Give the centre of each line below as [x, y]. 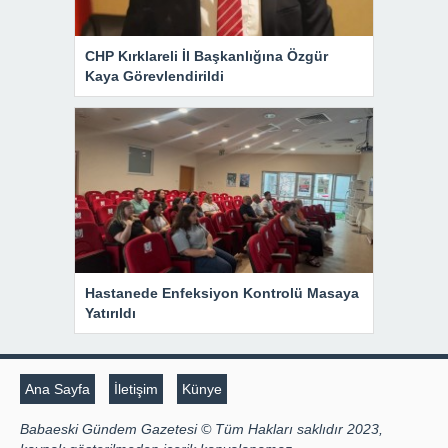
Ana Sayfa [57, 389]
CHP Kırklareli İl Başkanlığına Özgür [206, 55]
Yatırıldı [110, 313]
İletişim [136, 389]
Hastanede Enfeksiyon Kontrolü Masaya [222, 293]
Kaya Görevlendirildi [154, 75]
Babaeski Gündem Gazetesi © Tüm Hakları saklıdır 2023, [201, 429]
